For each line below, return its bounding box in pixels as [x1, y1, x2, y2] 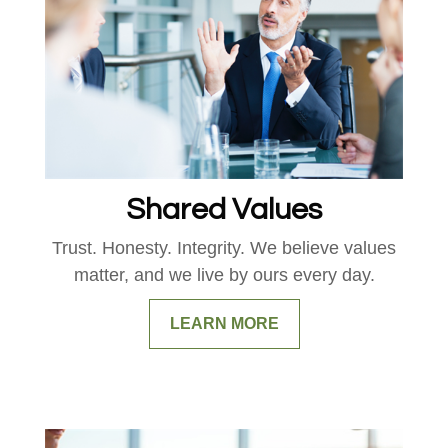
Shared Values [126, 194, 322, 226]
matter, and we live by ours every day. [73, 265, 375, 286]
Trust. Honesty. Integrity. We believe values [52, 238, 396, 259]
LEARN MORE [169, 315, 279, 333]
